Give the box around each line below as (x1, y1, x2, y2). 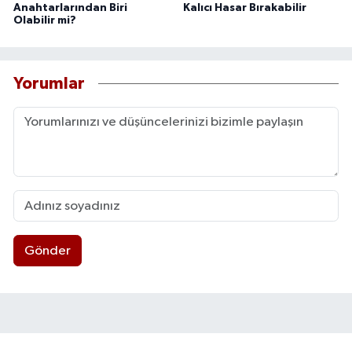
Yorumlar (13, 75, 85, 92)
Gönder (24, 244, 71, 258)
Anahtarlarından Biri (13, 2, 127, 14)
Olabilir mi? (13, 15, 76, 27)
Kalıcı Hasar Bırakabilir (182, 2, 306, 14)
